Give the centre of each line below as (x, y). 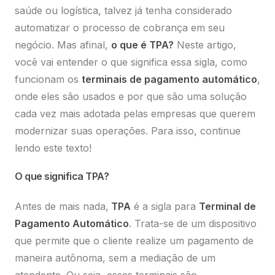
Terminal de (227, 206)
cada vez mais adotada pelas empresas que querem (135, 113)
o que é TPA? (142, 45)
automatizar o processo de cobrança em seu (120, 27)
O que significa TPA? (62, 176)
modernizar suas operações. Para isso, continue (128, 130)
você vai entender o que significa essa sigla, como (131, 62)
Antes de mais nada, (62, 206)
